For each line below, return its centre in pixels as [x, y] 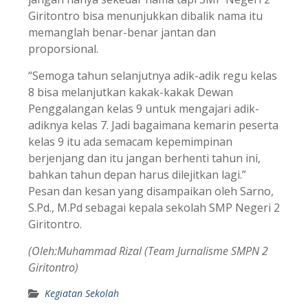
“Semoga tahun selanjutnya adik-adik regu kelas [152, 76]
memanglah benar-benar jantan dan [122, 33]
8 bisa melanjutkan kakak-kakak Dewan [130, 92]
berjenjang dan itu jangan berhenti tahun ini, [144, 158]
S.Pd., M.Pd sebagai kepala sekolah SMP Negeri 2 [154, 208]
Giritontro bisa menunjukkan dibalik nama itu [145, 16]
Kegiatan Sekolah [81, 294]
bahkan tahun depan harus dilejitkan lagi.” [137, 175]
